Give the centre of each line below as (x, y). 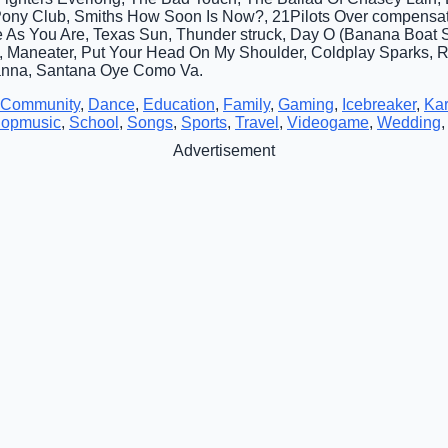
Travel (257, 122)
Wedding (409, 122)
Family (246, 104)
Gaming (306, 104)
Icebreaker (379, 104)
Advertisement (224, 150)
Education (179, 104)
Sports (204, 122)
